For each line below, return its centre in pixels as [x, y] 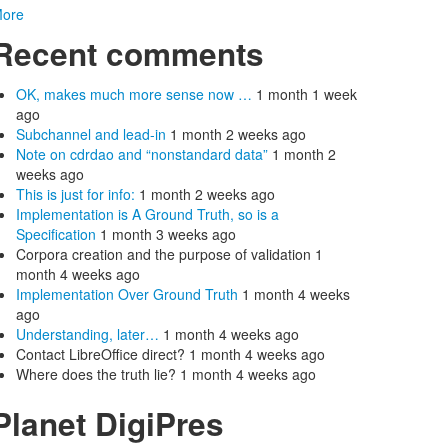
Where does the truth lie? [98, 373]
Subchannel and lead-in [91, 133]
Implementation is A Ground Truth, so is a [147, 213]
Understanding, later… [87, 333]
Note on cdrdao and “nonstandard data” [142, 153]
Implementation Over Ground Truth [127, 293]
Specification [56, 233]
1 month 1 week [306, 93]
